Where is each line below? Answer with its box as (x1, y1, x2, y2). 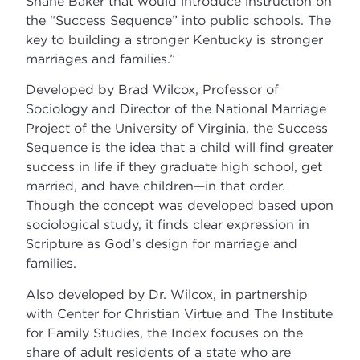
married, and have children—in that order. (26, 178, 286, 194)
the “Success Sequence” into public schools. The (26, 12, 332, 27)
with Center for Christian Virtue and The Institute (26, 305, 333, 321)
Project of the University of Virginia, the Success (26, 121, 329, 136)
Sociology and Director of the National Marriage (26, 101, 327, 117)
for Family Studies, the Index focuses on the (26, 325, 304, 340)
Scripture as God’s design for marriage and (26, 236, 298, 252)
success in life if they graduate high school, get (26, 159, 323, 174)
